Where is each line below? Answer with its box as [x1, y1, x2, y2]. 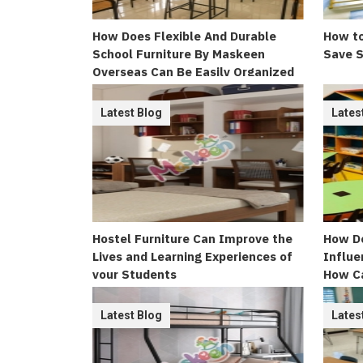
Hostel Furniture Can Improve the [92, 231, 293, 246]
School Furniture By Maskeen [92, 46, 265, 62]
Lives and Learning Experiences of [92, 249, 293, 264]
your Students [92, 267, 177, 282]
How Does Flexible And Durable [92, 28, 276, 44]
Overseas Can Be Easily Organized [92, 64, 294, 79]
